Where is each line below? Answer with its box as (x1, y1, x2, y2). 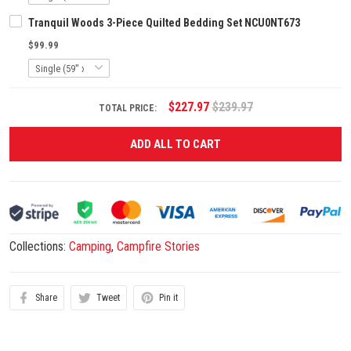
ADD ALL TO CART (130, 137, 221, 152)
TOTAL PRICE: (98, 103, 159, 114)
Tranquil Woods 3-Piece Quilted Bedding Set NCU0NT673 (28, 16, 300, 30)
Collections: (9, 239, 69, 255)
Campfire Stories (117, 239, 200, 255)
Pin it (159, 292, 178, 304)
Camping (69, 239, 111, 255)
